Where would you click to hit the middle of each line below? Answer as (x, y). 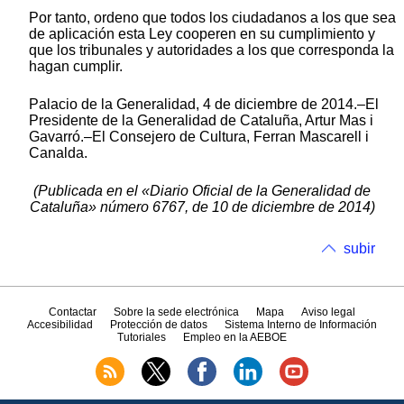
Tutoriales (141, 338)
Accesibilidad (60, 325)
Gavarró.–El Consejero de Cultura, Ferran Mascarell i (199, 136)
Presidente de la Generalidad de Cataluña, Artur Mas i (201, 120)
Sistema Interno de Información (301, 325)
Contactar (72, 312)
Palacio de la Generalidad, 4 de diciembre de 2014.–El (204, 104)
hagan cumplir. (76, 66)
